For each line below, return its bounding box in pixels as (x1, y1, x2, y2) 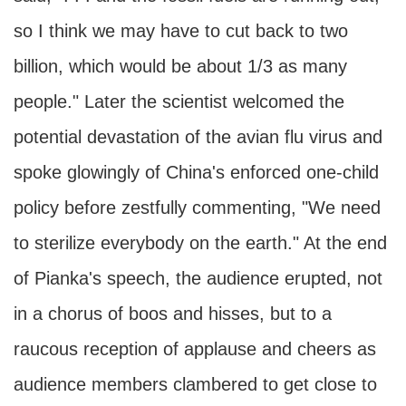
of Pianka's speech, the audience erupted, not (14, 268, 382, 288)
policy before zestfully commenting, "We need (14, 198, 381, 217)
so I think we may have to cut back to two (14, 21, 348, 41)
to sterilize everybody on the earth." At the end (14, 233, 387, 253)
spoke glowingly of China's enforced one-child (14, 162, 379, 182)
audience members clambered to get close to (14, 374, 377, 394)
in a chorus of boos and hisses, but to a (14, 304, 332, 324)
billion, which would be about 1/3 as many (14, 56, 347, 76)
